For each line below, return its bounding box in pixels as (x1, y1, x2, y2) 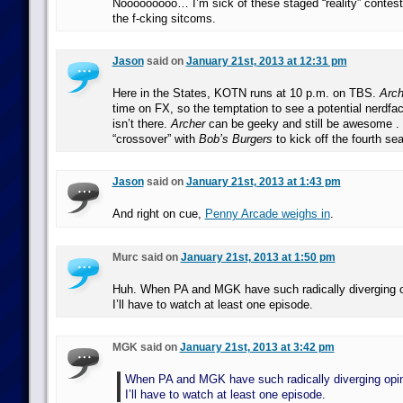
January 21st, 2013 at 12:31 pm (185, 55, 347, 67)
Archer (170, 117, 205, 130)
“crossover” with (112, 132, 199, 146)
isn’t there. (112, 117, 171, 130)
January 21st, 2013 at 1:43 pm (185, 175, 341, 188)
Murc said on (112, 251, 181, 264)
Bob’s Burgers (198, 132, 273, 146)
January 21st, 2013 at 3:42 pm (179, 341, 335, 354)
